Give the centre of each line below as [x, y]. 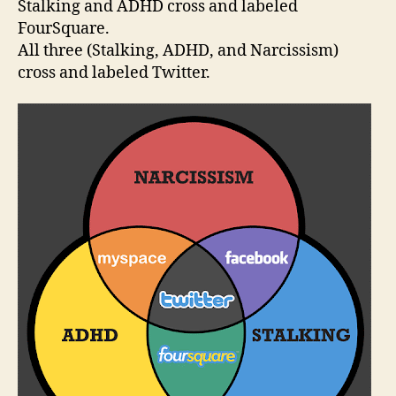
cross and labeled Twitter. [114, 72]
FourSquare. [64, 28]
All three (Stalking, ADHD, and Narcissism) [178, 50]
